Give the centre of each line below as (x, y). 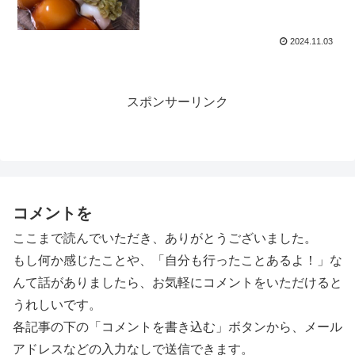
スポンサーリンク (177, 101)
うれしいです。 (57, 305)
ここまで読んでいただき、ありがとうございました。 (165, 239)
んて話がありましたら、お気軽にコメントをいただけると (177, 283)
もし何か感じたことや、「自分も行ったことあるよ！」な (177, 261)
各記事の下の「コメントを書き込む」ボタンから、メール (177, 327)
